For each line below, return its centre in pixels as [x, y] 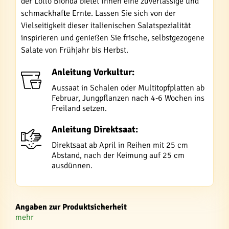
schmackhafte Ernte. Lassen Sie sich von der [98, 13]
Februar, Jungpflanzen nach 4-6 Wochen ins [128, 98]
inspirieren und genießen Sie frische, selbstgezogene [113, 38]
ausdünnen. [72, 166]
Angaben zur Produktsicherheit [71, 207]
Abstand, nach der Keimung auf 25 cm [118, 155]
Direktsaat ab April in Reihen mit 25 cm [120, 145]
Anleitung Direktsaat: [95, 129]
